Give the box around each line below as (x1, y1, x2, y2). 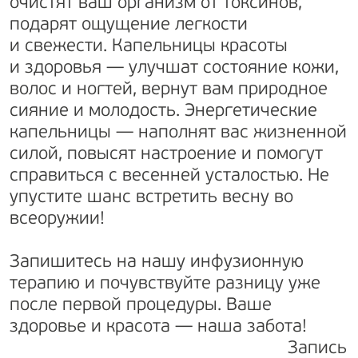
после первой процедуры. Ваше (10, 296, 272, 315)
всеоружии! (10, 210, 340, 229)
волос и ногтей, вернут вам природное (10, 81, 328, 99)
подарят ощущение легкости (10, 16, 248, 34)
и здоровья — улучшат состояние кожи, (10, 59, 339, 78)
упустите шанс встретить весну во (10, 189, 293, 207)
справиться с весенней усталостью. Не (10, 167, 329, 185)
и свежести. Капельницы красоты (10, 38, 288, 56)
